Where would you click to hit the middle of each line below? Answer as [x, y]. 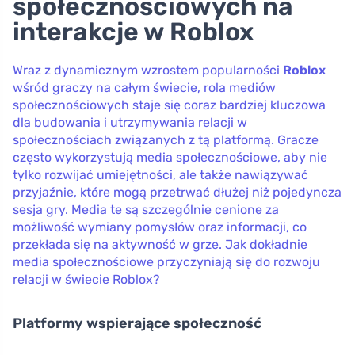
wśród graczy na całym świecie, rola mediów [144, 87]
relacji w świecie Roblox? [86, 279]
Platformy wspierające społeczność [137, 323]
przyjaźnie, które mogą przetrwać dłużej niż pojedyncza [177, 192]
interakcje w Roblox [133, 31]
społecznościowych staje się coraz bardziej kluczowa [169, 105]
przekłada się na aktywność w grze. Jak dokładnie [160, 244]
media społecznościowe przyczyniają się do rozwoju [166, 261]
